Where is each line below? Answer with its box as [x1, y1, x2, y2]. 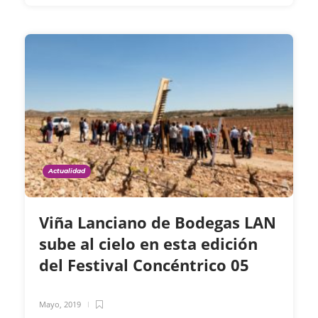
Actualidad [48, 167, 85, 175]
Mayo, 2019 [39, 299, 81, 310]
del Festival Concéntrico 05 [39, 254, 253, 276]
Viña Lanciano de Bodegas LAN [39, 212, 276, 234]
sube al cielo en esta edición [39, 233, 258, 255]
